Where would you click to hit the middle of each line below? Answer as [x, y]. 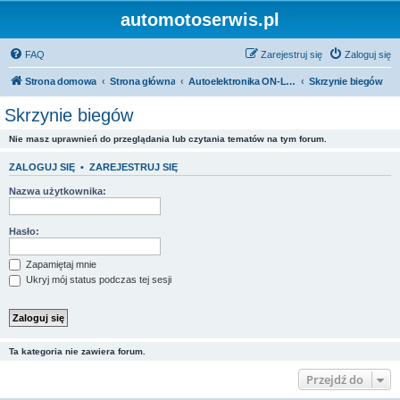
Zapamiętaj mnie [60, 264]
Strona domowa [61, 81]
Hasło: [24, 231]
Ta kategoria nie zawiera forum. [77, 351]
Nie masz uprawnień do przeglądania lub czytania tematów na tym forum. [168, 139]
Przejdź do [335, 379]
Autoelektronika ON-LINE [291, 81]
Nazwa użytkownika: [58, 191]
